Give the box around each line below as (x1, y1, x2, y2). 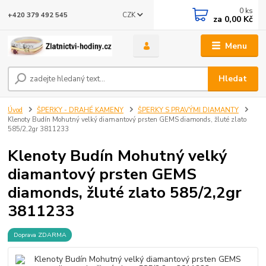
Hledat (218, 73, 248, 85)
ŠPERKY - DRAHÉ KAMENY (37, 106, 123, 115)
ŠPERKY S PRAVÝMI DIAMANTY (137, 106, 239, 115)
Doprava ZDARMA (13, 230, 66, 239)
